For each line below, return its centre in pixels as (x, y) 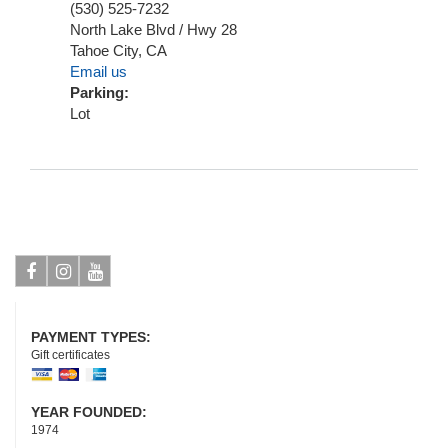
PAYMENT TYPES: (93, 337)
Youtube (112, 304)
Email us (98, 71)
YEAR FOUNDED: (91, 412)
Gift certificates (70, 355)
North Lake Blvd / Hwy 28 (153, 29)
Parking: (101, 92)
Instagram (88, 304)
